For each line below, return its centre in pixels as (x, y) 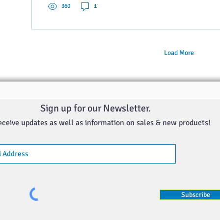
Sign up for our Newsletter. (96, 108)
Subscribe (196, 194)
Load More (179, 53)
